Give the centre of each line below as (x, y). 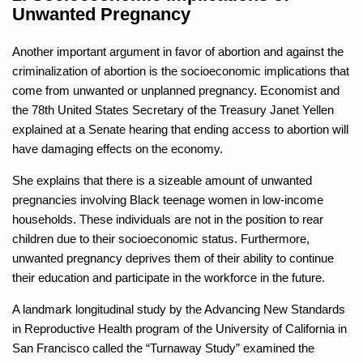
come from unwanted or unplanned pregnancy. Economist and (176, 90)
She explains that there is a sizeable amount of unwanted (162, 180)
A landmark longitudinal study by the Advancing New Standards (179, 309)
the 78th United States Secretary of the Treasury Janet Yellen (173, 109)
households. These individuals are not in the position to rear (168, 219)
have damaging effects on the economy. (117, 148)
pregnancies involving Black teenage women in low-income (168, 199)
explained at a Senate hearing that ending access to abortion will (180, 129)
